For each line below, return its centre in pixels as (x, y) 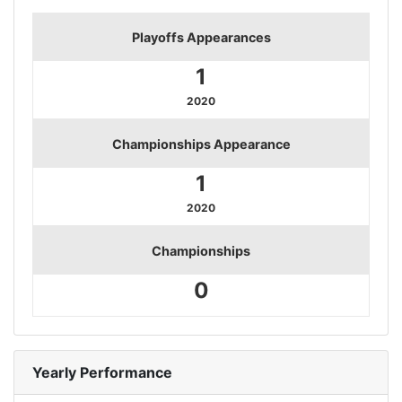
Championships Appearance (201, 144)
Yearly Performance (102, 372)
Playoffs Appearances (201, 37)
